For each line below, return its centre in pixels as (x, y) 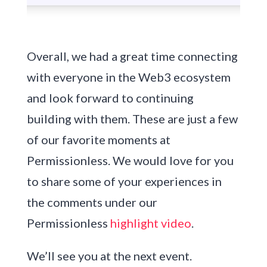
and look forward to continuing (110, 97)
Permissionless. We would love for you (130, 160)
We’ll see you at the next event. (109, 255)
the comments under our (92, 202)
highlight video (150, 223)
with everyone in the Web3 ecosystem (128, 77)
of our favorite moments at (98, 139)
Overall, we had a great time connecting (132, 56)
